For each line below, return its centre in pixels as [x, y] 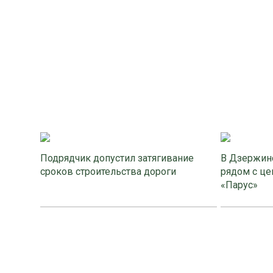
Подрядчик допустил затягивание [117, 158]
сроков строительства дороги [109, 171]
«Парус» [239, 185]
